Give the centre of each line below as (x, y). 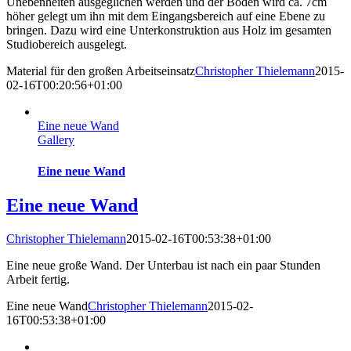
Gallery (56, 140)
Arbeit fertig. (38, 279)
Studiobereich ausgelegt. (67, 45)
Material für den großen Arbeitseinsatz (101, 71)
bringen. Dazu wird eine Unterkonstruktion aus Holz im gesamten (169, 31)
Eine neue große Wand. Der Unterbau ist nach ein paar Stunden (163, 265)
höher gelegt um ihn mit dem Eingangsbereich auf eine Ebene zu (166, 16)
